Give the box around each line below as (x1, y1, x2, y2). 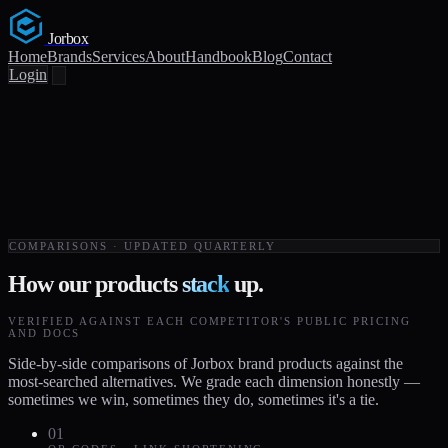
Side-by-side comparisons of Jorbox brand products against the (8, 354, 403, 372)
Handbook (185, 48, 252, 65)
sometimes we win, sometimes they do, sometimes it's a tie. (8, 390, 379, 408)
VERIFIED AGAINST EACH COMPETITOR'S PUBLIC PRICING (8, 314, 412, 327)
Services (92, 48, 145, 65)
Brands (47, 48, 92, 65)
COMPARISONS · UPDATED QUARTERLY (9, 240, 277, 252)
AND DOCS (8, 326, 80, 339)
